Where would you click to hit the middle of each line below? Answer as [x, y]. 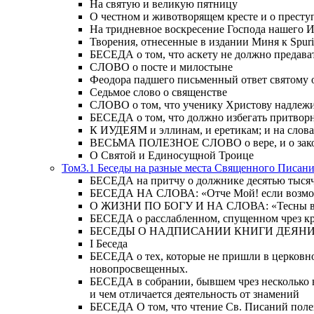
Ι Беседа [109, 244]
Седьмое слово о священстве [158, 93]
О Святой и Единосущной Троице [172, 156]
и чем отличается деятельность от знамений [194, 294]
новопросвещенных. [139, 269]
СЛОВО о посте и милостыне [161, 67]
